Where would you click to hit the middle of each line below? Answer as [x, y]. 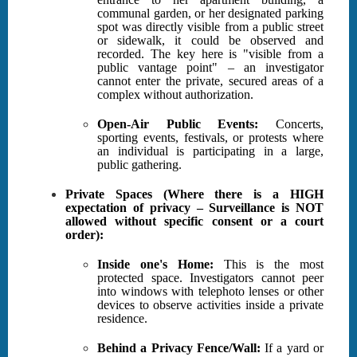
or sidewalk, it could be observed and [210, 41]
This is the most [269, 265]
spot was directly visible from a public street [210, 27]
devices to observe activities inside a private [210, 305]
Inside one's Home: [155, 265]
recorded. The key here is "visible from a [210, 54]
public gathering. [139, 165]
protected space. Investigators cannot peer [210, 278]
